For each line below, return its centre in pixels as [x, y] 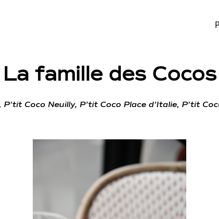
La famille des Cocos [109, 75]
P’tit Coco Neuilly [39, 105]
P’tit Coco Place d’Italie [128, 105]
